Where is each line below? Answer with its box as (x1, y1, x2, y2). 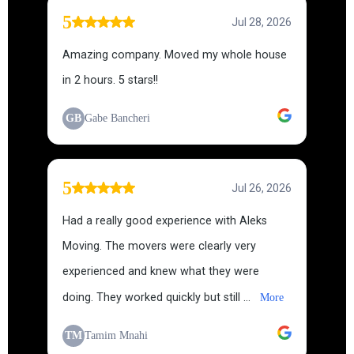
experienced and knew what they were (62, 265, 259, 278)
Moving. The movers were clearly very (62, 239, 256, 253)
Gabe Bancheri (85, 112, 150, 124)
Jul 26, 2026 (232, 182, 292, 194)
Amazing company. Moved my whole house (62, 48, 287, 62)
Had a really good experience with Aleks (62, 214, 267, 228)
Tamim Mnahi (85, 330, 148, 341)
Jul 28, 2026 (232, 16, 292, 28)
